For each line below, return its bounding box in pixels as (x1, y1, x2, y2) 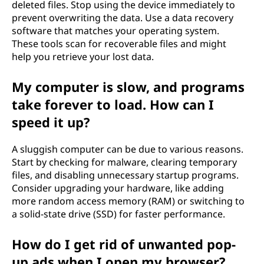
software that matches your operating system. (12, 24, 219, 37)
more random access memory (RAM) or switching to (12, 194, 245, 207)
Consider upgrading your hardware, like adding (12, 181, 224, 194)
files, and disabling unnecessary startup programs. (12, 169, 239, 181)
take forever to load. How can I (12, 95, 214, 113)
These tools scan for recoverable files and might (12, 37, 226, 50)
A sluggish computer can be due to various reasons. (12, 143, 243, 156)
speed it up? (12, 113, 90, 131)
